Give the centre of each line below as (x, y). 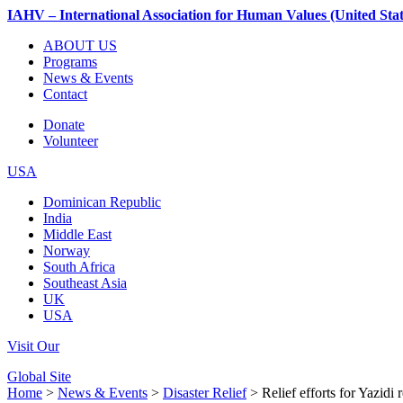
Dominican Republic (102, 202)
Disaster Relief (205, 393)
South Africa (79, 267)
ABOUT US (80, 45)
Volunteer (71, 141)
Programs (70, 62)
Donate (64, 125)
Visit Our (33, 346)
